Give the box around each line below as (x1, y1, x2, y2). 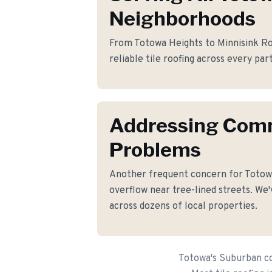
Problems (109, 138, 201, 161)
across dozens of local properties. (109, 200, 257, 212)
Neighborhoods (109, 7, 256, 30)
